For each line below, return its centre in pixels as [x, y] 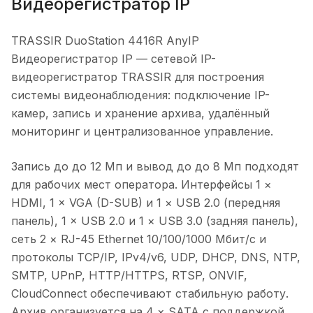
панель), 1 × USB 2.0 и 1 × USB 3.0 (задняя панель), [155, 221]
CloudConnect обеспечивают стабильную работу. [150, 294]
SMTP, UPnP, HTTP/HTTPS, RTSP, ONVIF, [129, 276]
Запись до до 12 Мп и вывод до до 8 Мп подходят [155, 167]
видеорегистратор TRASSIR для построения [138, 77]
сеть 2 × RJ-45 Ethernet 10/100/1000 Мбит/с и [139, 239]
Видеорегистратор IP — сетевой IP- [114, 59]
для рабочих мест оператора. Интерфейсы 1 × [141, 185]
